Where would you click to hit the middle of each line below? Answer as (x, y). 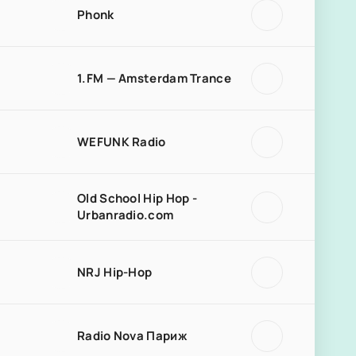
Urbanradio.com (126, 215)
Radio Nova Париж (132, 335)
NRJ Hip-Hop (115, 272)
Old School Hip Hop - (137, 198)
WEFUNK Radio (122, 141)
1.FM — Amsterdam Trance (154, 78)
